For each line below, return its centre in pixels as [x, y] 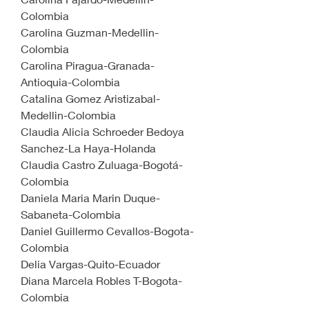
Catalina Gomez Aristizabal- [90, 98]
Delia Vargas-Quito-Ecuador [90, 264]
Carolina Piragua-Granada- [88, 65]
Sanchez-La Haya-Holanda [88, 148]
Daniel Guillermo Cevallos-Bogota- [107, 231]
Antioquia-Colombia [70, 82]
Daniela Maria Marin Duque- [90, 198]
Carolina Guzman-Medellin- [90, 32]
